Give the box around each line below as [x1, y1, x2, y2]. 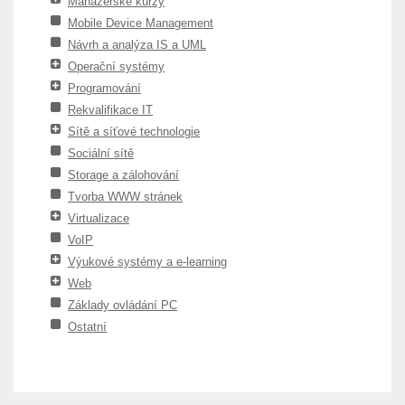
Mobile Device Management [68, 16, 213, 30]
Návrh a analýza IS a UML [68, 38, 206, 52]
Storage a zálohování [68, 168, 179, 182]
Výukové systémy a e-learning [68, 255, 227, 268]
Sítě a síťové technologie [68, 125, 200, 138]
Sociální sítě [68, 146, 134, 160]
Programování [68, 81, 141, 95]
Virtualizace [68, 212, 129, 225]
